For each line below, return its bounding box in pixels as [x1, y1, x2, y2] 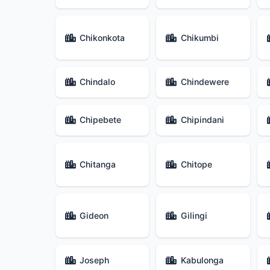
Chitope [180, 159, 212, 170]
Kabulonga [180, 254, 224, 265]
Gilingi [180, 210, 207, 221]
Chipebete [80, 115, 122, 125]
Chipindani [180, 115, 224, 125]
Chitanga [80, 159, 116, 170]
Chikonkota [80, 32, 125, 43]
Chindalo [80, 77, 116, 87]
